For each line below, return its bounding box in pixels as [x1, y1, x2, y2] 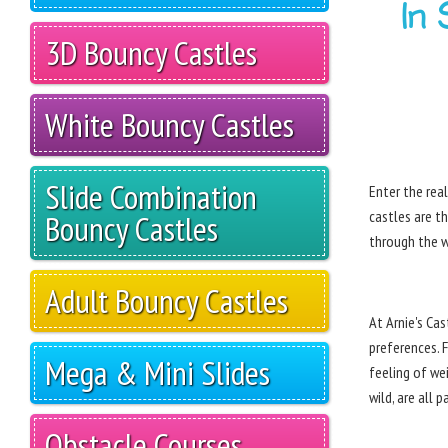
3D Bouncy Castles [45, 31, 257, 75]
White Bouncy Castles [45, 103, 294, 147]
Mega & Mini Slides [45, 351, 270, 395]
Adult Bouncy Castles [45, 279, 288, 323]
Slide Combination [45, 175, 257, 219]
